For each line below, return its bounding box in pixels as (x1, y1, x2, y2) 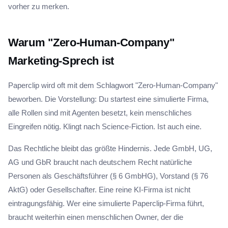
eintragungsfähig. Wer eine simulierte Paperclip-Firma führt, (8, 199, 204, 208)
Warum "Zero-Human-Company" (8, 36, 175, 49)
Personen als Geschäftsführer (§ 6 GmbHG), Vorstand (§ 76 (8, 172, 208, 180)
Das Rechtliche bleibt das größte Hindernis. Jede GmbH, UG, (8, 144, 212, 153)
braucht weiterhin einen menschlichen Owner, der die (8, 213, 183, 221)
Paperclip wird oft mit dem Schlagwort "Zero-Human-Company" (8, 81, 218, 90)
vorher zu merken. (8, 2, 69, 11)
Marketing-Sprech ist (8, 54, 114, 67)
